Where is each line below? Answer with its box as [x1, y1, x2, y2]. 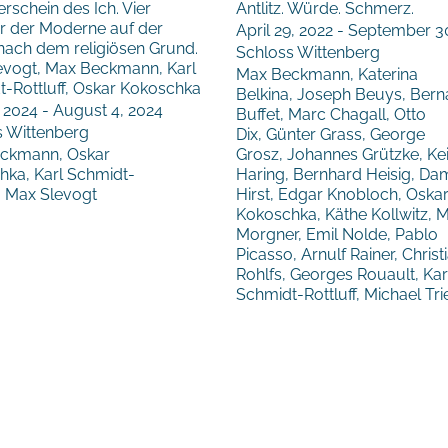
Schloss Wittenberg [236, 43, 380, 63]
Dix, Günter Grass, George [236, 125, 425, 145]
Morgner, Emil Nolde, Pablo [236, 225, 438, 245]
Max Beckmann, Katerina [236, 65, 418, 85]
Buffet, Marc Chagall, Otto [236, 105, 426, 125]
